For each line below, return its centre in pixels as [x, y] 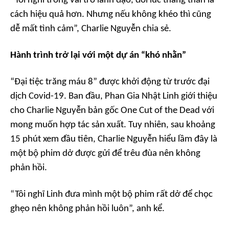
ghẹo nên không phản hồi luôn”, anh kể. [87, 209]
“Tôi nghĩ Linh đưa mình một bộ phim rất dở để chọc [111, 194]
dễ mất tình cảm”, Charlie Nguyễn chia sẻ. [91, 29]
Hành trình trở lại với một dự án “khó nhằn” [98, 55]
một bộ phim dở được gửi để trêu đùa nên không [105, 153]
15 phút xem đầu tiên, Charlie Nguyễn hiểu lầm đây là [114, 139]
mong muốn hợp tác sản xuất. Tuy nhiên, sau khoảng [113, 125]
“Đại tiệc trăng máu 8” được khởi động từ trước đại [110, 82]
